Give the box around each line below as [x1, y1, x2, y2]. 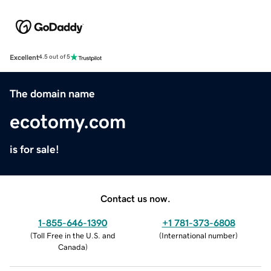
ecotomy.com [10, 111, 126, 131]
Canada [57, 243, 85, 251]
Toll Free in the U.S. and [32, 231, 116, 240]
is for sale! [10, 143, 59, 155]
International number [162, 231, 235, 240]
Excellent [10, 53, 39, 61]
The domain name [10, 88, 95, 99]
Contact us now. [100, 193, 171, 203]
